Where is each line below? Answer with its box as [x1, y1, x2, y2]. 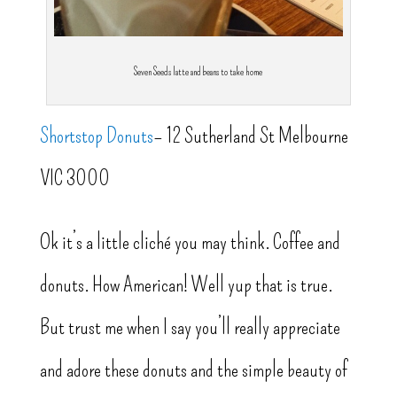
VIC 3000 [39, 166, 110, 191]
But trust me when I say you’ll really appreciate [39, 315, 340, 340]
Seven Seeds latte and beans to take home [134, 66, 263, 79]
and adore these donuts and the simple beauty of [39, 357, 347, 383]
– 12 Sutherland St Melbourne [152, 123, 348, 149]
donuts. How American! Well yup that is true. [39, 272, 332, 298]
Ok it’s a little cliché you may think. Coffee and [39, 230, 340, 255]
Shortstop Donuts [39, 123, 153, 149]
